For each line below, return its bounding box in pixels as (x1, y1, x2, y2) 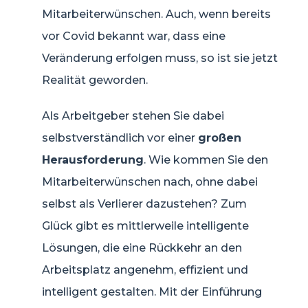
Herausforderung (42, 153, 144, 166)
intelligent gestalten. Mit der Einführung (42, 285, 262, 298)
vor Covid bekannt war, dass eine (42, 29, 225, 43)
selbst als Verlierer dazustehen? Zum (42, 197, 247, 210)
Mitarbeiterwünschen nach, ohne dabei (42, 175, 258, 188)
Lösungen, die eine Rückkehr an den (42, 241, 242, 254)
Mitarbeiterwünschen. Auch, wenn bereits (42, 7, 271, 21)
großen (198, 131, 241, 144)
